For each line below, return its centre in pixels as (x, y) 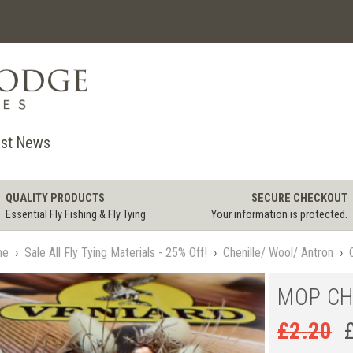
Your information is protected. (280, 215)
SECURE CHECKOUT (300, 199)
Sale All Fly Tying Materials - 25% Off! (115, 252)
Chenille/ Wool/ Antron (278, 252)
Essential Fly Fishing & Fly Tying (75, 215)
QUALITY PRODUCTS (55, 199)
